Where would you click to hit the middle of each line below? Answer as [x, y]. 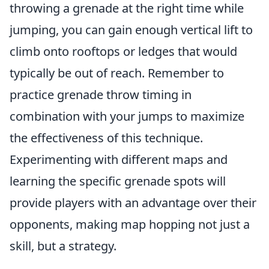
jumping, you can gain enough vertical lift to [131, 30]
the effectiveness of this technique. [106, 138]
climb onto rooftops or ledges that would [123, 51]
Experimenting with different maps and [119, 159]
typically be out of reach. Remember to [117, 73]
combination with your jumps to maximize [127, 116]
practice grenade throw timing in [101, 95]
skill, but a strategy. [63, 246]
